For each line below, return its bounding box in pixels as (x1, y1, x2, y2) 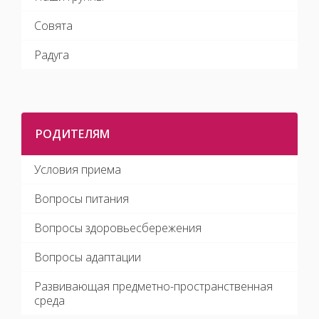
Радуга (34, 47, 69, 63)
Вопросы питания (34, 191, 129, 206)
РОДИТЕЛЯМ (36, 126, 110, 142)
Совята (34, 18, 73, 33)
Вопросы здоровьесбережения (34, 220, 202, 236)
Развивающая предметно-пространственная (34, 278, 273, 294)
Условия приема (34, 162, 121, 177)
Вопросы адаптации (34, 249, 141, 265)
